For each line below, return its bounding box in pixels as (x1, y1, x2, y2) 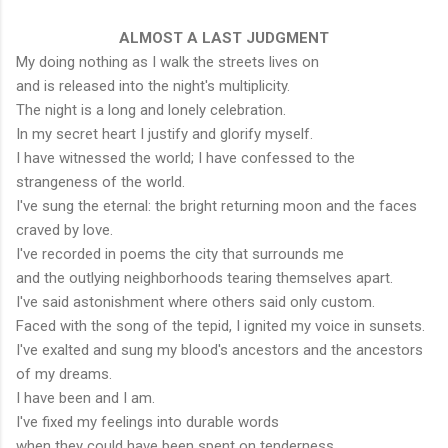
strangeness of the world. (16, 172, 185, 191)
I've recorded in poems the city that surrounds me (16, 244, 344, 263)
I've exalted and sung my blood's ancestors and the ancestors (16, 340, 423, 359)
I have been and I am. (16, 388, 155, 407)
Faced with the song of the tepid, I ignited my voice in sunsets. (16, 316, 425, 335)
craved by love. (16, 220, 113, 239)
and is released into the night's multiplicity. (16, 76, 290, 95)
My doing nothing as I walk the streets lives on (16, 52, 319, 71)
